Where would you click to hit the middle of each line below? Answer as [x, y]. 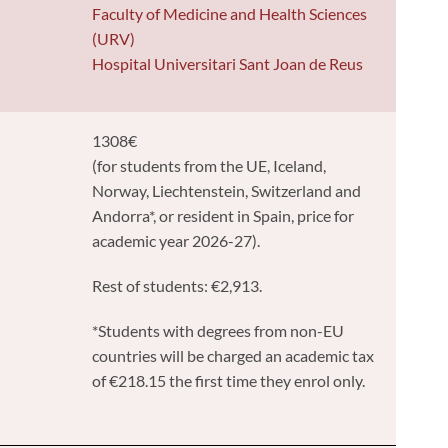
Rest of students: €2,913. [177, 285]
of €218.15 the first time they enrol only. [229, 380]
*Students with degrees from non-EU [218, 330]
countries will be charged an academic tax [233, 355]
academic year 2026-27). [176, 240]
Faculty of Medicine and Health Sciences [230, 13]
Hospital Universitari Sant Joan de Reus [228, 63]
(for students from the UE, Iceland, [209, 165]
